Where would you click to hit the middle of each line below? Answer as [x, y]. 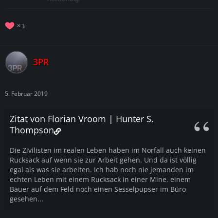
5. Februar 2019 [26, 93]
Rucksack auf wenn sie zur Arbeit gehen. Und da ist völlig [103, 160]
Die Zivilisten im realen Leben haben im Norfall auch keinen [108, 150]
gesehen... [27, 199]
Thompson [32, 130]
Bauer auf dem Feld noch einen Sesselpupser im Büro [98, 189]
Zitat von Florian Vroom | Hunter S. [82, 118]
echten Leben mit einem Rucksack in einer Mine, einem [100, 179]
